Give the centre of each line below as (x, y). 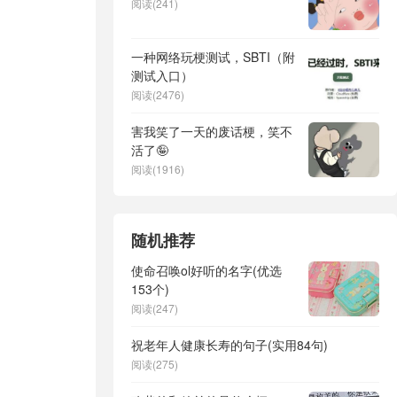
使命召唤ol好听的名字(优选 (206, 270)
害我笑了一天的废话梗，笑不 (212, 131)
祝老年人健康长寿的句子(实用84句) (230, 345)
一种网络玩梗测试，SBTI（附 (213, 57)
